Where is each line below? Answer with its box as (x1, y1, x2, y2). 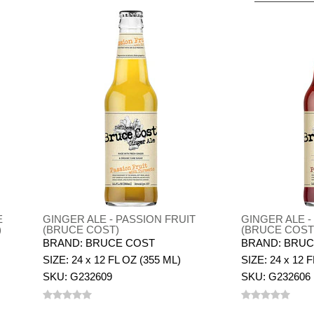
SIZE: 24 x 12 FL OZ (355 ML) (42, 254, 181, 266)
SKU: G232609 (42, 271, 112, 282)
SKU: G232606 (241, 271, 311, 282)
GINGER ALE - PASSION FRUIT (42, 213, 196, 225)
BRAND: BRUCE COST (42, 237, 155, 249)
